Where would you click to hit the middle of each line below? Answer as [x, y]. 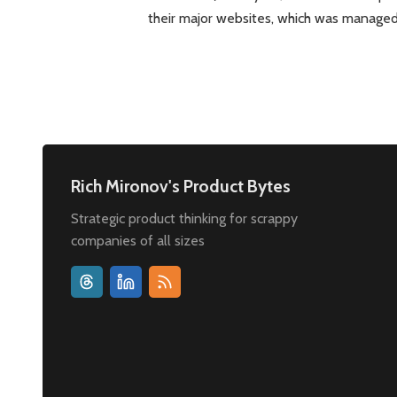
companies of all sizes [138, 241]
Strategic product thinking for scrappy [184, 219]
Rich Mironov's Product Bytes [181, 186]
